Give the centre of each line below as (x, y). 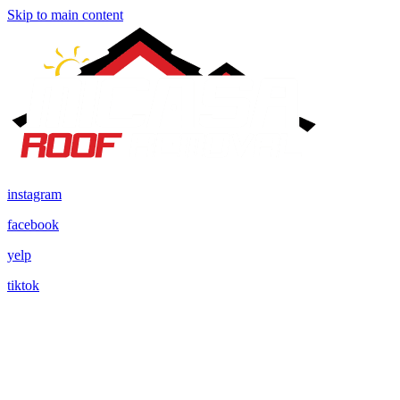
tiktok (23, 285)
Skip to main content (65, 15)
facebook (33, 225)
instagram (34, 194)
